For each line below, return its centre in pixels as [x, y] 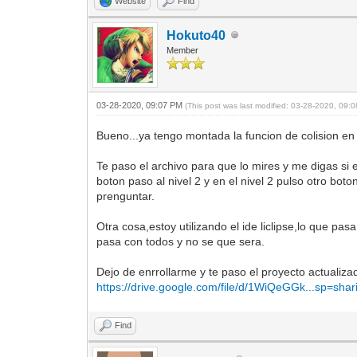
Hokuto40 [196, 35]
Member [183, 50]
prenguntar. [126, 196]
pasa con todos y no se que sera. [181, 241]
